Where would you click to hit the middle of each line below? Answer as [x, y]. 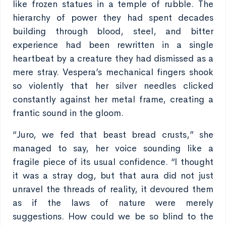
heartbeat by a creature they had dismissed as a [113, 59]
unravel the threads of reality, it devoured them [113, 189]
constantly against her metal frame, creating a [113, 99]
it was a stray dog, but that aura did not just [113, 176]
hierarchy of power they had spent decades [113, 18]
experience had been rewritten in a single [113, 45]
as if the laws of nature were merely [113, 203]
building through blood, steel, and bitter [113, 31]
